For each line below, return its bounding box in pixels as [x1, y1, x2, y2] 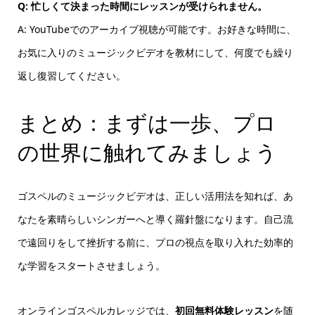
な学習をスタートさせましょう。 [17, 259, 165, 273]
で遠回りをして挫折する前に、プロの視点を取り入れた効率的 [17, 236, 293, 250]
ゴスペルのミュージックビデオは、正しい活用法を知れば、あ [17, 189, 293, 203]
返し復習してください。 [17, 68, 126, 82]
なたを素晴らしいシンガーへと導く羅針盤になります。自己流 [17, 212, 293, 226]
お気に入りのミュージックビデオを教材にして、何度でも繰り [17, 45, 293, 59]
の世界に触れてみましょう [17, 138, 277, 167]
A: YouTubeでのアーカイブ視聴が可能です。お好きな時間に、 [17, 22, 296, 36]
